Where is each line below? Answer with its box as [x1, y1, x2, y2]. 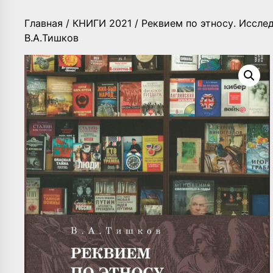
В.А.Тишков [24, 31, 79, 44]
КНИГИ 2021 [73, 16, 132, 29]
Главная [24, 16, 63, 29]
